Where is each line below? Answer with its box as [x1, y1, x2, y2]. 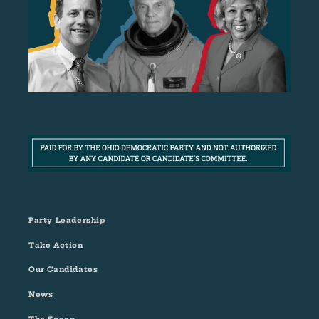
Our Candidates [28, 265, 98, 275]
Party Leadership [28, 215, 105, 225]
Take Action [28, 240, 83, 250]
